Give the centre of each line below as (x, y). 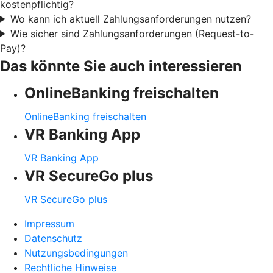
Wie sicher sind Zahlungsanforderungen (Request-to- (132, 33)
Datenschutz (53, 238)
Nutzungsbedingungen (76, 253)
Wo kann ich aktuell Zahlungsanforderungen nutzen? (130, 19)
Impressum (49, 223)
